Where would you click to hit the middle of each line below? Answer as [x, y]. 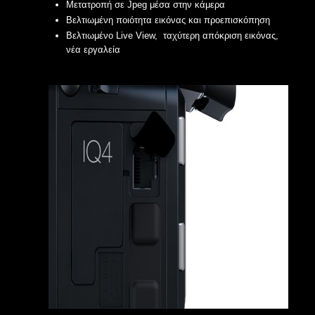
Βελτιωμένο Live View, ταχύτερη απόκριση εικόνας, [172, 36]
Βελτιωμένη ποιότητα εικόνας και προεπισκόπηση [168, 20]
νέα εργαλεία [93, 50]
